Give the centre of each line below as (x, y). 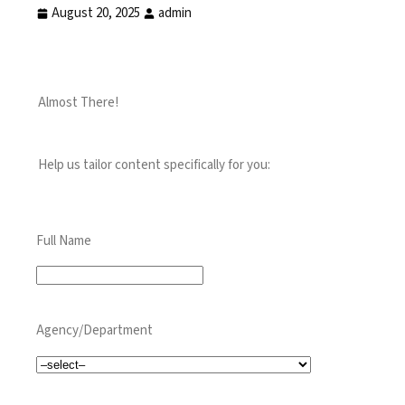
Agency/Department (94, 330)
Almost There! (78, 102)
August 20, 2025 (96, 13)
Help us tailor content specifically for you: (154, 165)
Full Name (64, 240)
